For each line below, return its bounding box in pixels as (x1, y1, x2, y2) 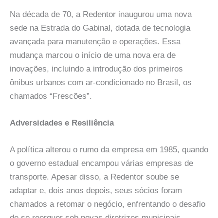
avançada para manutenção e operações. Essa (10, 36, 181, 46)
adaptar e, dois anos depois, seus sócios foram (10, 186, 182, 196)
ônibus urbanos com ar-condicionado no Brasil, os (10, 77, 192, 87)
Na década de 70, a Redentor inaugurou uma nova (10, 9, 192, 19)
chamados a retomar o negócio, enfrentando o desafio (10, 200, 205, 209)
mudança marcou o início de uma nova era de (10, 50, 176, 60)
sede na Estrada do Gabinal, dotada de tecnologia (10, 23, 190, 33)
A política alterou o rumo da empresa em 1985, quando (10, 145, 208, 155)
